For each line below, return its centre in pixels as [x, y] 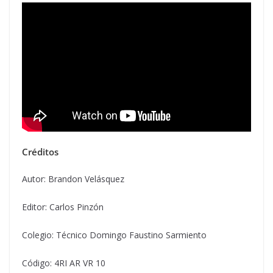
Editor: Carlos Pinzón [63, 207]
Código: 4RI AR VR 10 [64, 263]
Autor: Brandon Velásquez [73, 179]
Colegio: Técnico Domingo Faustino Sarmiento [114, 235]
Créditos [40, 151]
